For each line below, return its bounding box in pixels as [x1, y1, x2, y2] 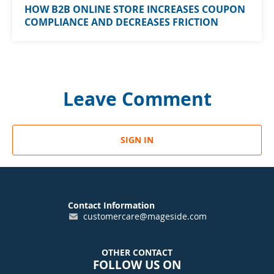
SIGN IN [120, 134, 154, 146]
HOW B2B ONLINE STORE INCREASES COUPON [24, 2, 245, 16]
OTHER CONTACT [102, 246, 172, 258]
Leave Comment [62, 86, 212, 111]
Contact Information [67, 199, 155, 211]
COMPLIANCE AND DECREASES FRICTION [24, 15, 218, 29]
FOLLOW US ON [93, 257, 181, 273]
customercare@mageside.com [83, 210, 207, 222]
